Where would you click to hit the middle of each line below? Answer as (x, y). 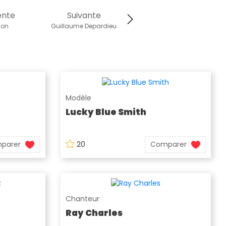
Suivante (84, 16)
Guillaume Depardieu (84, 26)
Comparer (168, 144)
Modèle (78, 98)
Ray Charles (94, 213)
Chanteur (82, 199)
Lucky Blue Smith (106, 112)
